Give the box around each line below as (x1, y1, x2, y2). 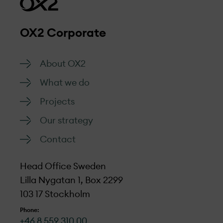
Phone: (20, 207, 39, 213)
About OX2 (40, 59, 86, 68)
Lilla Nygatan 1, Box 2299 (20, 176, 123, 185)
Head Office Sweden (20, 162, 106, 171)
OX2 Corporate (20, 27, 106, 39)
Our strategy (40, 116, 93, 125)
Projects (40, 97, 75, 106)
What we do (40, 78, 90, 87)
